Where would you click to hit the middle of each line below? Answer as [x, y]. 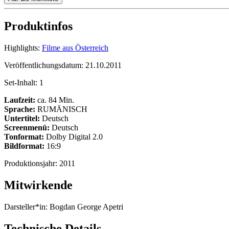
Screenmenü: [27, 128]
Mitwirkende [38, 185]
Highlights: [22, 48]
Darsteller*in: [26, 207]
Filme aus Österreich [75, 48]
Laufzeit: [20, 100]
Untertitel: [22, 119]
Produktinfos [38, 26]
